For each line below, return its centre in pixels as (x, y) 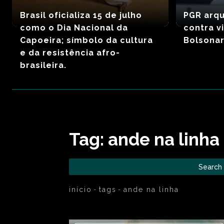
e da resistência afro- (70, 52)
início (80, 189)
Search (210, 167)
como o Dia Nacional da (74, 27)
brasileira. (43, 65)
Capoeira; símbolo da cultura (86, 40)
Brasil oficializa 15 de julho (81, 15)
